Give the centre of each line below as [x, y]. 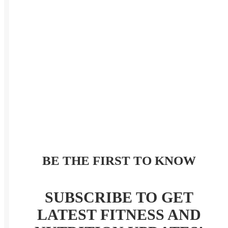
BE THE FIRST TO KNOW [119, 161]
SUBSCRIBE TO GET [119, 197]
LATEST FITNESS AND [119, 215]
